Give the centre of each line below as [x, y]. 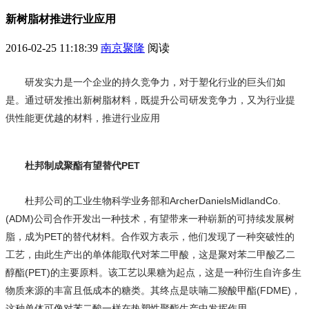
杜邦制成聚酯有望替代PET [82, 166]
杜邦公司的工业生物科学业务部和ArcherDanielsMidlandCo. [153, 201]
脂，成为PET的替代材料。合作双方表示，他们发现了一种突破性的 [150, 237]
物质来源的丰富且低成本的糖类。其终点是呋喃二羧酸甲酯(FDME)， [153, 291]
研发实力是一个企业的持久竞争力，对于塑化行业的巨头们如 [155, 82]
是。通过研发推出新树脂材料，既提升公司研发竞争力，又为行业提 [150, 100]
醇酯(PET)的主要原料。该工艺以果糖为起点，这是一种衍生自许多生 [153, 273]
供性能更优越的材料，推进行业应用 [83, 118]
